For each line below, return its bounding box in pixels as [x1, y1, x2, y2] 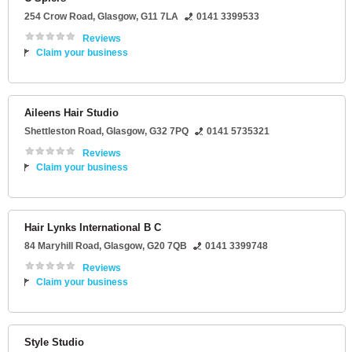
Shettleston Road [24, 126, 101, 137]
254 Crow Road [24, 11, 93, 23]
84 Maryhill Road [24, 240, 99, 252]
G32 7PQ [149, 126, 189, 137]
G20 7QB [147, 240, 187, 252]
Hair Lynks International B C [24, 222, 161, 234]
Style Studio [24, 336, 84, 349]
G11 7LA [141, 11, 178, 23]
